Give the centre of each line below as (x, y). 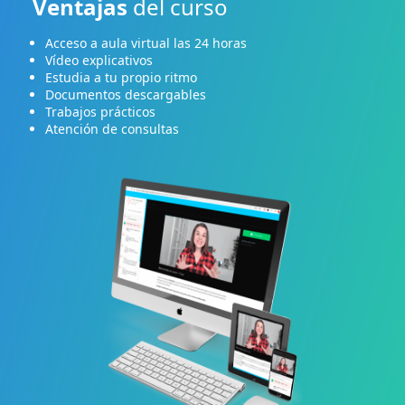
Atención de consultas (112, 128)
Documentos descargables (125, 94)
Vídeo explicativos (99, 60)
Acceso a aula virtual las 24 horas (146, 42)
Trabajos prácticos (100, 111)
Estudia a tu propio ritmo (121, 77)
